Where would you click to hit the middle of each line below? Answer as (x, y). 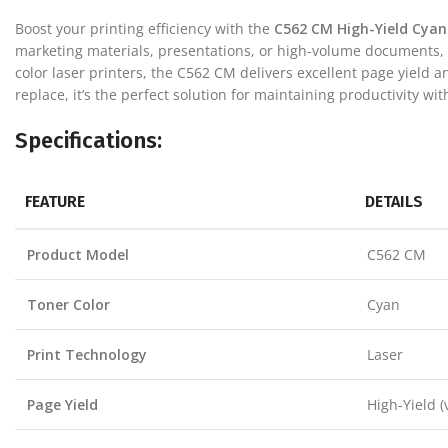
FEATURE (55, 201)
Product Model (78, 254)
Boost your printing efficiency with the (144, 28)
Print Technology (87, 354)
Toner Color (68, 304)
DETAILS (394, 201)
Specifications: (88, 140)
